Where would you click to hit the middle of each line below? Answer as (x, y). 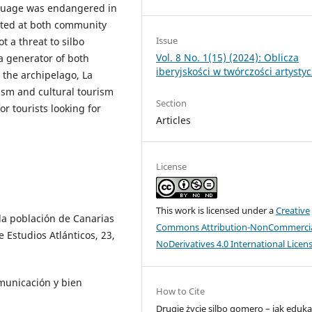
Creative (293, 211)
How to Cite (181, 291)
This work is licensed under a (216, 211)
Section (172, 103)
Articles (174, 120)
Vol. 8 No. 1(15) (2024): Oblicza (228, 58)
